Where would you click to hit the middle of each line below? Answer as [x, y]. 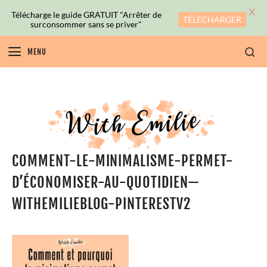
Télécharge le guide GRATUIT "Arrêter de [86, 14]
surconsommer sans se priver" [86, 24]
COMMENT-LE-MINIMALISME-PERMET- [123, 161]
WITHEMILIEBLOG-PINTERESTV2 [101, 204]
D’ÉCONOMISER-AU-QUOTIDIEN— [106, 183]
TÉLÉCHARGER [212, 19]
